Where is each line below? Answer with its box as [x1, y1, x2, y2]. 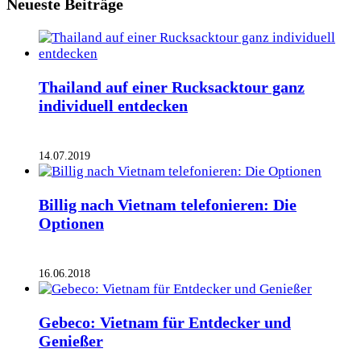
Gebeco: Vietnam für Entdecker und [39, 313, 291, 331]
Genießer [39, 331, 103, 350]
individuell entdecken [39, 97, 188, 115]
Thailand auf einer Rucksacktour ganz [39, 78, 305, 97]
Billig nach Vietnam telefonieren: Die [39, 195, 297, 214]
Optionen [39, 214, 104, 232]
